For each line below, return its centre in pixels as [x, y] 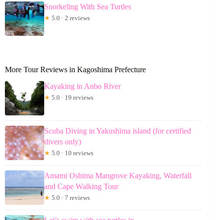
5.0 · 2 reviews [70, 18]
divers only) [63, 142]
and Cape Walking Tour [81, 187]
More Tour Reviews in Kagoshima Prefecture [75, 69]
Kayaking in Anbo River [82, 86]
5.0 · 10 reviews [72, 153]
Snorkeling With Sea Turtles [88, 6]
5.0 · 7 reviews [70, 198]
